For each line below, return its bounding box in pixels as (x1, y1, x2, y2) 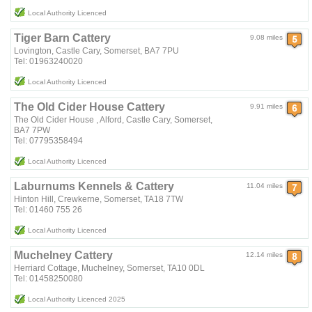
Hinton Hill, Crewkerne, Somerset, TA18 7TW (14, 194, 184, 204)
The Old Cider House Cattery (14, 100, 166, 113)
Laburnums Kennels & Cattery (14, 180, 175, 192)
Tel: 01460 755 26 (14, 204, 83, 214)
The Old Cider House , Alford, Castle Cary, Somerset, (14, 114, 213, 125)
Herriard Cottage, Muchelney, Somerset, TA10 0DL (14, 263, 205, 273)
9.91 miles (250, 102, 283, 110)
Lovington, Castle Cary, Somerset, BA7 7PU (14, 45, 180, 56)
